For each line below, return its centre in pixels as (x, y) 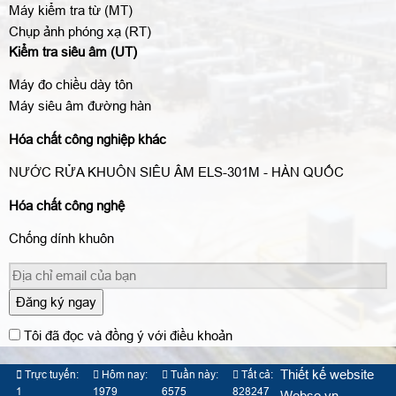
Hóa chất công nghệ (67, 205)
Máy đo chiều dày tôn (71, 84)
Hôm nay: (123, 375)
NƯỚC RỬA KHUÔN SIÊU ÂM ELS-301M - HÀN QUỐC (176, 171)
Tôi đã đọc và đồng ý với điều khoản (129, 336)
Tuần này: (193, 375)
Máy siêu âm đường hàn (80, 105)
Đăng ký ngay (56, 301)
